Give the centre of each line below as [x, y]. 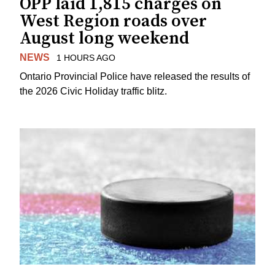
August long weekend [104, 39]
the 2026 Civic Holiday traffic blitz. [93, 91]
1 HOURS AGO [86, 58]
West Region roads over [113, 21]
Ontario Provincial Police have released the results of [135, 76]
